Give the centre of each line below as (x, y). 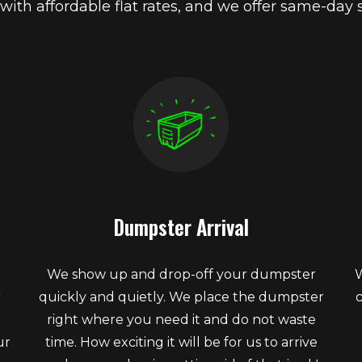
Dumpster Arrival (181, 226)
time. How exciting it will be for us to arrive (181, 342)
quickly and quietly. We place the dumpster (181, 297)
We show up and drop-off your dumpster (181, 274)
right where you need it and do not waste (181, 319)
